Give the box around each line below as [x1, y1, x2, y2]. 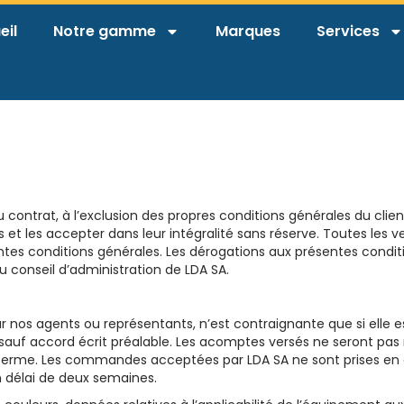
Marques [216, 21, 280, 41]
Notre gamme [53, 21, 156, 41]
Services [317, 21, 380, 41]
